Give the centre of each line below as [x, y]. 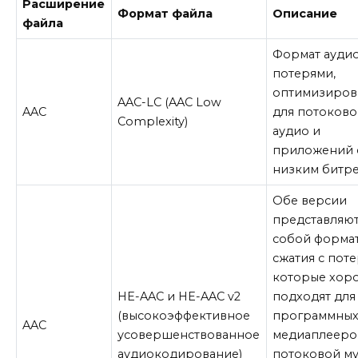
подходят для [314, 296]
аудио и [297, 131]
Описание [305, 13]
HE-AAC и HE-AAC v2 [179, 296]
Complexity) [153, 121]
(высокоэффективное [184, 315]
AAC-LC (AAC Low [170, 102]
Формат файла [165, 13]
